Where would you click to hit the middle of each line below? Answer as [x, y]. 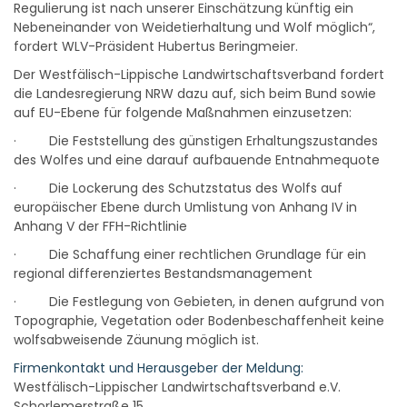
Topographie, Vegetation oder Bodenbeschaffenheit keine [199, 321]
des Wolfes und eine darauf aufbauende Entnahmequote [197, 160]
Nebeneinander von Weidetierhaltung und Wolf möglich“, [194, 27]
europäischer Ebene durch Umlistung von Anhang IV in [185, 207]
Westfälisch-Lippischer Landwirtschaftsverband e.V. [177, 387]
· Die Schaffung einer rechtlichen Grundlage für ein [190, 254]
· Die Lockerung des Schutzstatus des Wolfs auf [178, 188]
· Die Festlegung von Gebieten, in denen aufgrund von [199, 302]
